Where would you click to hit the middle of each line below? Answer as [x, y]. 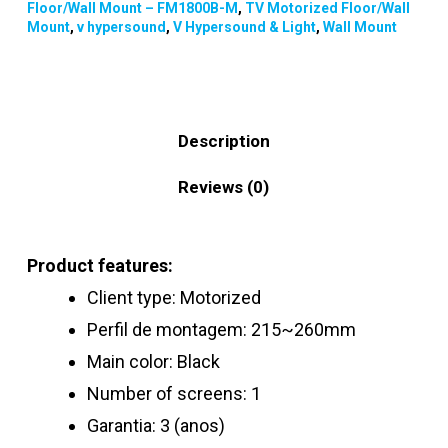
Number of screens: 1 [173, 394]
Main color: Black [153, 362]
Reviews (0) [224, 187]
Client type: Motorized [173, 298]
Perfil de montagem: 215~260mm [221, 330]
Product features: [99, 266]
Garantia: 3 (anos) [155, 426]
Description [223, 141]
